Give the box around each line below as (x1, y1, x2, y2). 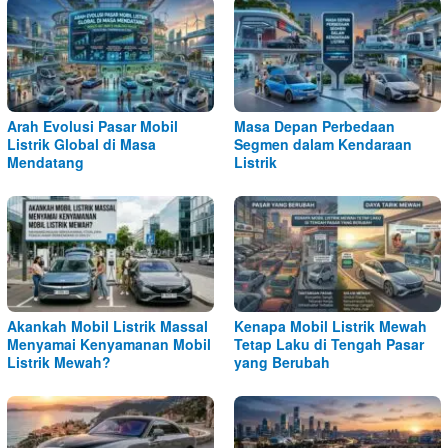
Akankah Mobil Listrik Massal (7, 315, 208, 336)
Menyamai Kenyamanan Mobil (7, 333, 211, 354)
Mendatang (7, 151, 84, 172)
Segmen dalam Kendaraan (234, 133, 412, 154)
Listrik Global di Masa (7, 133, 156, 154)
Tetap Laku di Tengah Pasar (234, 333, 424, 354)
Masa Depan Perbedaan (234, 115, 395, 136)
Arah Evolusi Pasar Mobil (7, 115, 178, 136)
